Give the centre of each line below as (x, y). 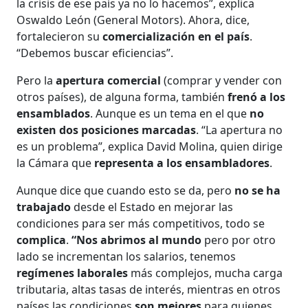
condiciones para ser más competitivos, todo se (141, 223)
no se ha (258, 190)
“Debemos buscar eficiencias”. (95, 53)
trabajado (44, 207)
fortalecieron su (60, 36)
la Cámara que (56, 163)
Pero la (36, 80)
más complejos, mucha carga (206, 273)
